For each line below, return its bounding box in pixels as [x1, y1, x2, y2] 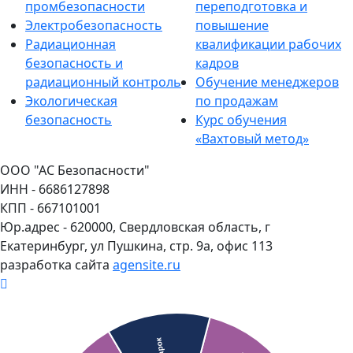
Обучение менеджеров [195, 73, 339, 91]
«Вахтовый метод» [195, 130, 309, 147]
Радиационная [25, 35, 116, 53]
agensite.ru [113, 256, 180, 273]
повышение [195, 17, 269, 34]
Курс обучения [195, 111, 287, 128]
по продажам [195, 92, 278, 110]
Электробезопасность [25, 17, 162, 34]
